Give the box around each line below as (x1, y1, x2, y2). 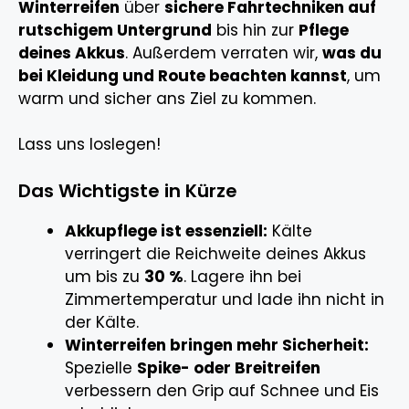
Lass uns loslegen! (18, 133, 161, 156)
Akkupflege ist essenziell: (65, 219, 267, 242)
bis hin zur (212, 18, 299, 41)
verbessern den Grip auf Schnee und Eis (65, 379, 379, 402)
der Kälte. (65, 310, 139, 333)
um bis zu (65, 265, 144, 288)
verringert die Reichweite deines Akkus (65, 242, 366, 265)
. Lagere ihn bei (184, 265, 301, 288)
